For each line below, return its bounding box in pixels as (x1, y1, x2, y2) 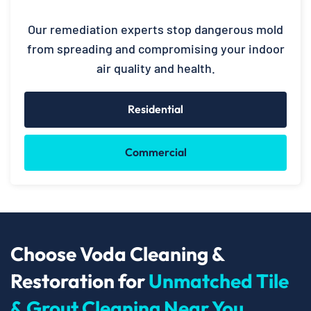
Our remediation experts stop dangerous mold (28, 21, 283, 37)
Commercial (124, 144, 187, 159)
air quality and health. (96, 60, 215, 76)
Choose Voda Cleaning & (10, 241, 224, 266)
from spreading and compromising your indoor (26, 40, 285, 56)
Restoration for (10, 268, 149, 293)
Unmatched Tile (149, 268, 289, 293)
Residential (128, 101, 183, 116)
